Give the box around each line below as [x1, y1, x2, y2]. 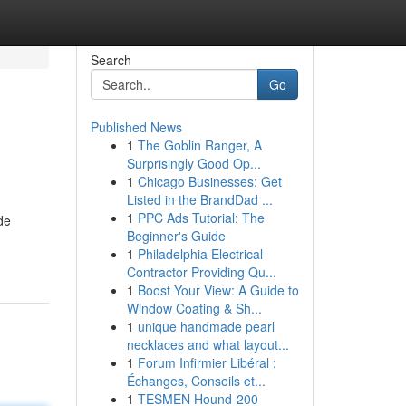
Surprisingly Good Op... [126, 154, 261, 172]
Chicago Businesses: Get [137, 172, 282, 190]
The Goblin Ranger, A [137, 136, 262, 154]
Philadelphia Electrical [137, 245, 263, 263]
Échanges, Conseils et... [126, 372, 266, 390]
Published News [90, 118, 182, 136]
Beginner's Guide [126, 227, 226, 245]
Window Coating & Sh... [126, 299, 262, 317]
